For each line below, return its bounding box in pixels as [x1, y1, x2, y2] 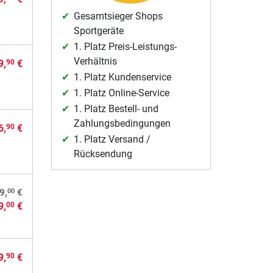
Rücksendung [73, 148, 132, 160]
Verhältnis [73, 55, 117, 68]
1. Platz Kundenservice [73, 71, 171, 83]
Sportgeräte [73, 25, 124, 37]
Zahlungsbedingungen [73, 118, 171, 130]
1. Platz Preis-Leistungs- [73, 41, 177, 53]
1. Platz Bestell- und [73, 103, 158, 115]
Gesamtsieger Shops [73, 10, 163, 23]
